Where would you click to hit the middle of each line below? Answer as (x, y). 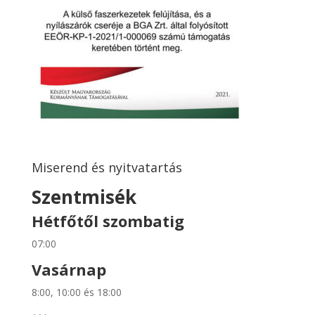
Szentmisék (84, 197)
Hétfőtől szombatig (108, 220)
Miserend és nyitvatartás (107, 167)
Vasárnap (69, 269)
